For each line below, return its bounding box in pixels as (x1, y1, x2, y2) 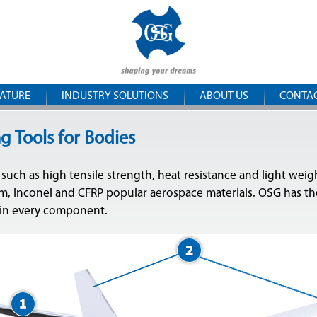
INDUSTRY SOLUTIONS (62, 91, 168, 102)
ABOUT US (200, 91, 248, 102)
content (101, 39, 143, 51)
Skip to (101, 4, 137, 16)
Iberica (196, 45, 267, 71)
